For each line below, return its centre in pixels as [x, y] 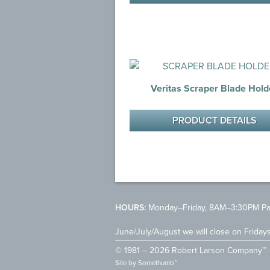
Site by [127, 262]
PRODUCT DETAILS [214, 120]
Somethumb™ [158, 262]
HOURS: [130, 207]
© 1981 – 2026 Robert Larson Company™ [190, 250]
